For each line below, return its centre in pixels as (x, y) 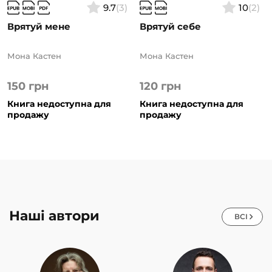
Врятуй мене (39, 26)
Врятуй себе (170, 26)
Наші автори (54, 216)
